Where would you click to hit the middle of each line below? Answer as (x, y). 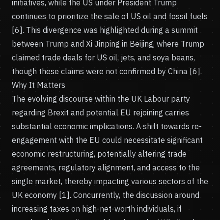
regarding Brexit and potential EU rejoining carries (100, 112)
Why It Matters (39, 85)
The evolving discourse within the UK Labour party (101, 99)
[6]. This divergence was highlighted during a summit (105, 30)
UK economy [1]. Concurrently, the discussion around (106, 195)
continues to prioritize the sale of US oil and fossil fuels (110, 16)
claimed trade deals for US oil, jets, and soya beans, (103, 57)
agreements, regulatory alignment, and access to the (106, 167)
